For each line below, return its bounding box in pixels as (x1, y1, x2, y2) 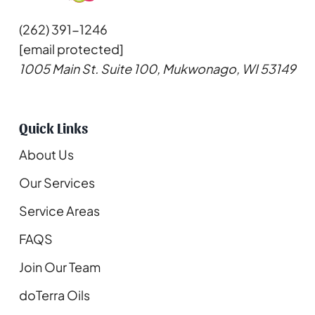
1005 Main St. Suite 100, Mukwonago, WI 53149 (19, 60, 296, 77)
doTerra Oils (19, 287, 90, 304)
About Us (19, 146, 74, 163)
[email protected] (19, 41, 124, 58)
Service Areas (19, 202, 100, 219)
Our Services (19, 174, 95, 191)
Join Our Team (19, 259, 101, 276)
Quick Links (19, 120, 88, 137)
